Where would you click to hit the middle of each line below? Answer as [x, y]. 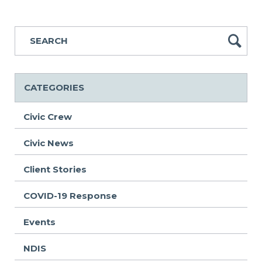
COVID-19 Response [70, 195]
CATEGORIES [54, 87]
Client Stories [55, 169]
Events [39, 222]
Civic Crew [48, 116]
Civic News [49, 143]
